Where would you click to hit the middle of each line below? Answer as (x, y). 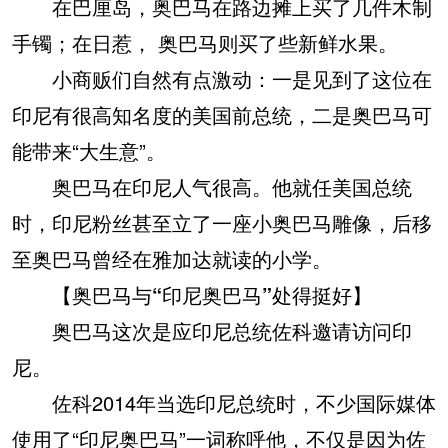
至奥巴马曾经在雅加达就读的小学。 (172, 258)
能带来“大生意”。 (89, 150)
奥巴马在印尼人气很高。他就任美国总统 (212, 186)
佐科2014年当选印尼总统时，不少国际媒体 (224, 402)
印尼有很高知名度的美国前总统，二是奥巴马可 (222, 114)
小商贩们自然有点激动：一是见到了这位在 (222, 78)
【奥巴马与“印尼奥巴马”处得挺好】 (212, 294)
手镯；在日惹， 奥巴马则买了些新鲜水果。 (205, 42)
